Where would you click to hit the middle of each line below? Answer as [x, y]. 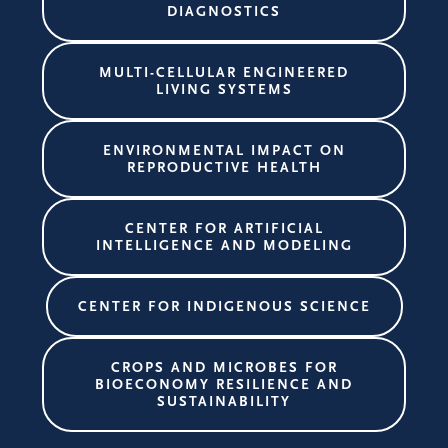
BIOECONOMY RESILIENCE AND [224, 384]
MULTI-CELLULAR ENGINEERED [224, 72]
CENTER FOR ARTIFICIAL [224, 228]
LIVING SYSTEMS [224, 89]
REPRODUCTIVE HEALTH [224, 167]
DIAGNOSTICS [224, 11]
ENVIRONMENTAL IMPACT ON [224, 150]
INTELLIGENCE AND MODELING [224, 245]
